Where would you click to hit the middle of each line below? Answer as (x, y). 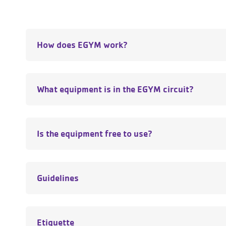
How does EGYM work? (82, 45)
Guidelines (58, 178)
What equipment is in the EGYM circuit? (115, 89)
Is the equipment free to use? (95, 133)
